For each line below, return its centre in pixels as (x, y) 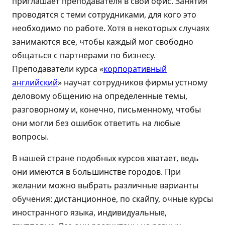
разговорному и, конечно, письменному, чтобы (106, 109)
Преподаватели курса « (58, 69)
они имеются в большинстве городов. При (96, 172)
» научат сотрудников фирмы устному (133, 82)
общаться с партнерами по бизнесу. (84, 55)
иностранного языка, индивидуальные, (89, 212)
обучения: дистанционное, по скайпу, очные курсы (113, 199)
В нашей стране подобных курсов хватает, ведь (105, 158)
